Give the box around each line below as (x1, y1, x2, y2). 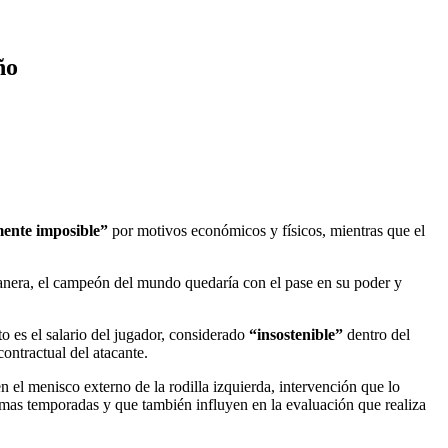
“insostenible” (249, 325, 347, 343)
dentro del (347, 325, 410, 343)
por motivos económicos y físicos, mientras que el (108, 221, 425, 239)
